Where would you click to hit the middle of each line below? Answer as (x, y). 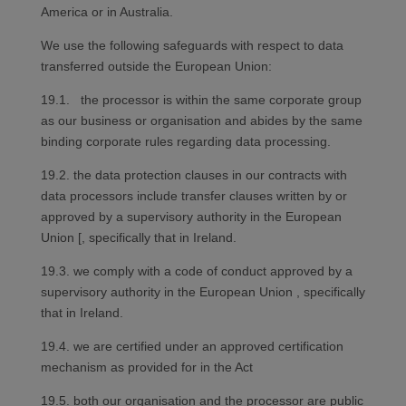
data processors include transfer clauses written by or (193, 196)
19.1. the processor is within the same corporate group (201, 100)
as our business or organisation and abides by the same (201, 121)
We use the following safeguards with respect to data (192, 46)
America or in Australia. (106, 12)
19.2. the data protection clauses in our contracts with (193, 175)
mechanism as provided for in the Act (146, 367)
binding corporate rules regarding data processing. (185, 142)
